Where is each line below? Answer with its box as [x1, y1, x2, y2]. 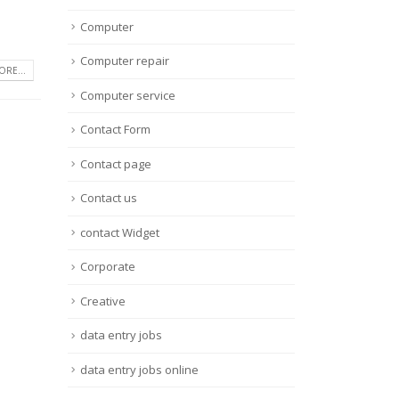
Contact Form [80, 121, 151, 138]
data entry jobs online [80, 361, 199, 378]
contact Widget [80, 224, 159, 240]
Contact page [80, 155, 151, 172]
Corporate [80, 258, 135, 275]
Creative [80, 292, 126, 309]
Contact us [80, 190, 137, 207]
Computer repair [80, 53, 169, 69]
